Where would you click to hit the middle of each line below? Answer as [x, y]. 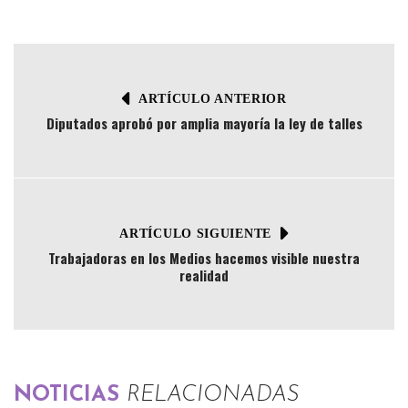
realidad [204, 275]
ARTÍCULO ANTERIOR [212, 98]
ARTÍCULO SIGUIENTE [195, 233]
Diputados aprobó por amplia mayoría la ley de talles [204, 123]
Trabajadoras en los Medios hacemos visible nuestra [204, 258]
